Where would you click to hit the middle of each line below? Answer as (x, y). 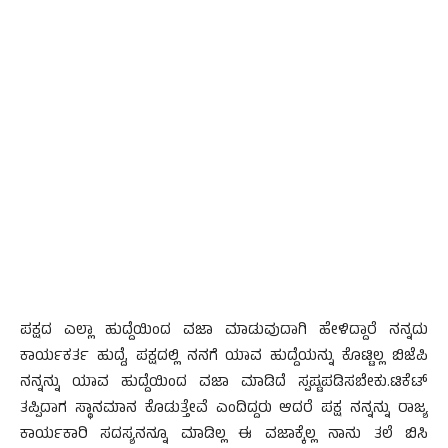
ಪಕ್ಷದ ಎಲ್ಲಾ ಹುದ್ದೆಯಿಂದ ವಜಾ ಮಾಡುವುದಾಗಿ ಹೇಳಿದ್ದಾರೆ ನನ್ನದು (224, 332)
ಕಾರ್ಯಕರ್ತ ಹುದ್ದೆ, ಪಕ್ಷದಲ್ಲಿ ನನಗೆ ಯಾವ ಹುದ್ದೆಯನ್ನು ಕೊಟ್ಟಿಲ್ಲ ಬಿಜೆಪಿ (224, 358)
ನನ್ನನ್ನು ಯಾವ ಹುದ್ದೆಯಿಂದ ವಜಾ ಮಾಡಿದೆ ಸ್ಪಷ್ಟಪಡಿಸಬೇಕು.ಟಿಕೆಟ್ (224, 384)
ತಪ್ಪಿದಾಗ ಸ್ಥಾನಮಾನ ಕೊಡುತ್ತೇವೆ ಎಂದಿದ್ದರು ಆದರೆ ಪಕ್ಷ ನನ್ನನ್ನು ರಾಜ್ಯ (224, 410)
